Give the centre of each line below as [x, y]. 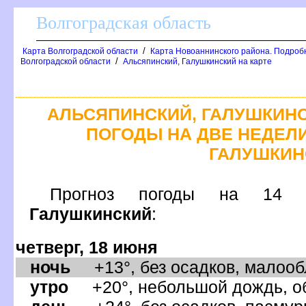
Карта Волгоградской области [80, 51]
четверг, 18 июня [87, 247]
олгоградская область [124, 23]
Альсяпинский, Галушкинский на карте [197, 61]
